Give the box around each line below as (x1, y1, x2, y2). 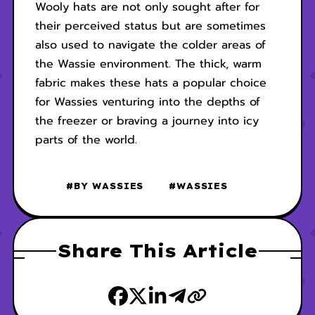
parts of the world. (34, 131, 137, 149)
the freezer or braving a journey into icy (34, 112, 259, 130)
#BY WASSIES (66, 181, 144, 192)
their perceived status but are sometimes (34, 18, 266, 35)
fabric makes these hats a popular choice (34, 75, 266, 92)
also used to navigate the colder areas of (34, 37, 266, 54)
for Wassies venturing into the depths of (34, 94, 260, 111)
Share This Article (58, 239, 257, 263)
